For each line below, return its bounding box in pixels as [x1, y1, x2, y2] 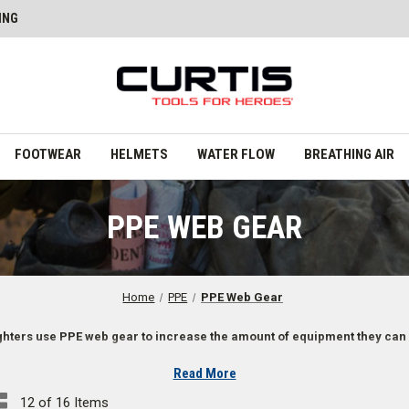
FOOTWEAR [14, 145, 81, 163]
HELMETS [110, 145, 168, 163]
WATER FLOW [196, 145, 275, 163]
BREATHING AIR [303, 145, 394, 163]
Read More [173, 364, 236, 382]
